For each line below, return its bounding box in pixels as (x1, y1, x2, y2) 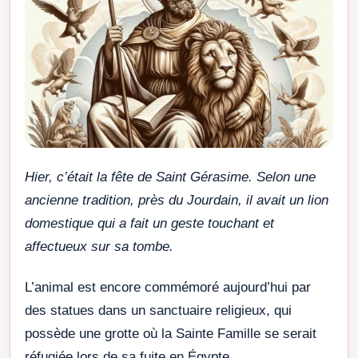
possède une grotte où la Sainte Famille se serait (25, 325, 316, 341)
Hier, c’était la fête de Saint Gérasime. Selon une (25, 169, 316, 185)
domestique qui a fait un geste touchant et (25, 215, 274, 231)
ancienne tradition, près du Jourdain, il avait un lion (25, 192, 328, 208)
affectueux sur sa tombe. (25, 238, 173, 254)
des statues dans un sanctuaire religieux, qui (25, 302, 292, 318)
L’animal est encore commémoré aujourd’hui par (25, 279, 311, 295)
